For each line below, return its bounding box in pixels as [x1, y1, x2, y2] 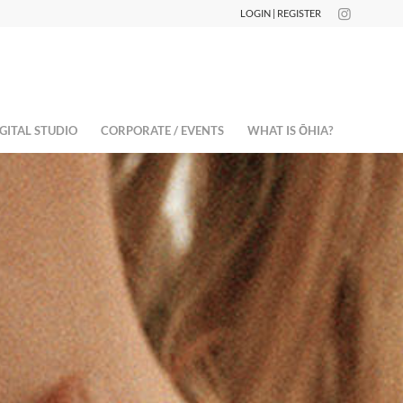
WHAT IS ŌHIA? [246, 123, 333, 138]
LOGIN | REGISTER [240, 7, 321, 19]
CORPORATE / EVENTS [100, 123, 224, 138]
